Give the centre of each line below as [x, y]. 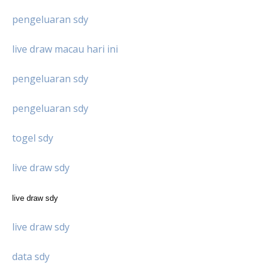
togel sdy [33, 138]
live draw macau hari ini [65, 49]
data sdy [31, 256]
